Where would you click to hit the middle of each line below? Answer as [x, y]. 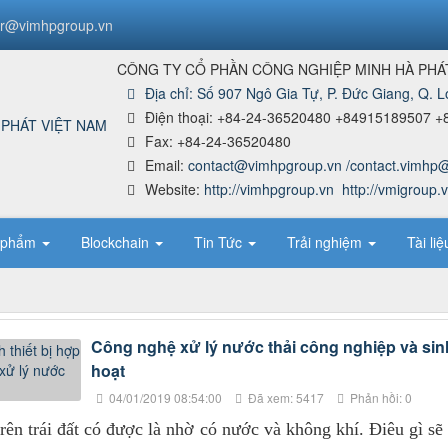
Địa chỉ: [171, 93]
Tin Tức [220, 242]
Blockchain [117, 242]
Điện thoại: [181, 117]
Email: [166, 165]
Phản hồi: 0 [379, 398]
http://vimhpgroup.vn [269, 189]
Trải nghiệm [326, 242]
